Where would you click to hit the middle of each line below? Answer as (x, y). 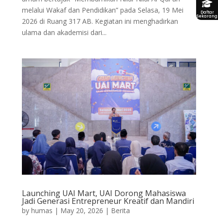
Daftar (207, 12)
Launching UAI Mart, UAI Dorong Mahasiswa (104, 193)
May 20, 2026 (82, 210)
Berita (120, 210)
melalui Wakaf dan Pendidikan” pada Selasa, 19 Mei (102, 10)
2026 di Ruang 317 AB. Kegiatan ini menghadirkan (100, 21)
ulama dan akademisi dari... (64, 32)
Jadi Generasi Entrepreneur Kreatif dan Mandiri (108, 201)
